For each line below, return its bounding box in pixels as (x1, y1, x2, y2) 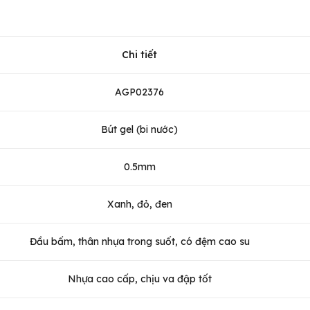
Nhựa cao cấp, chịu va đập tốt (67, 272, 212, 285)
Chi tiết (122, 48, 157, 61)
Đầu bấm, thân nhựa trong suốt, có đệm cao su (29, 235, 250, 248)
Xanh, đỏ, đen (107, 197, 172, 210)
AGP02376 (115, 85, 164, 98)
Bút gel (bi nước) (101, 122, 178, 136)
